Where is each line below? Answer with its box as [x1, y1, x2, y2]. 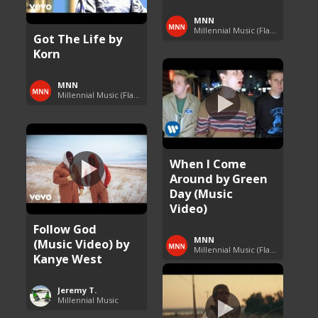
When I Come [170, 155, 247, 172]
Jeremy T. [57, 284, 97, 295]
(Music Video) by [33, 235, 130, 252]
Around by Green [170, 170, 268, 187]
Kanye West [33, 250, 103, 267]
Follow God [33, 220, 97, 237]
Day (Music [170, 185, 234, 202]
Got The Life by [33, 30, 123, 47]
